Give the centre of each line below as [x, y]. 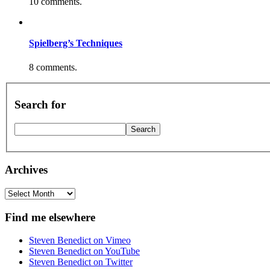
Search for [40, 104]
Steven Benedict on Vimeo [80, 240]
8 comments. [53, 67]
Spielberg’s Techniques [76, 43]
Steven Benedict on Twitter [81, 262]
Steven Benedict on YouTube [84, 251]
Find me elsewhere [50, 217]
